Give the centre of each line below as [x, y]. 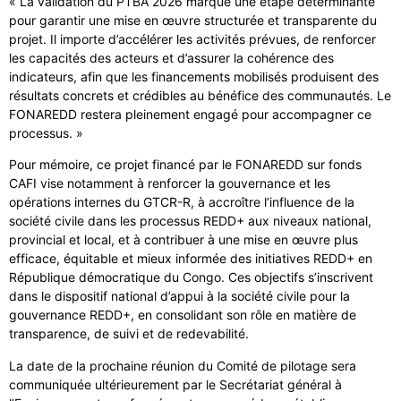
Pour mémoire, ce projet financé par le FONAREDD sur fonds [185, 165]
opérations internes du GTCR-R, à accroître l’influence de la [182, 202]
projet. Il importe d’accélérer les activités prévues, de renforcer [192, 38]
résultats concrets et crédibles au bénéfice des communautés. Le [200, 95]
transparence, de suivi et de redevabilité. [129, 334]
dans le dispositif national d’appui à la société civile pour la [179, 296]
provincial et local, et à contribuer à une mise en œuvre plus [183, 240]
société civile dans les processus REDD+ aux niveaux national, [190, 221]
